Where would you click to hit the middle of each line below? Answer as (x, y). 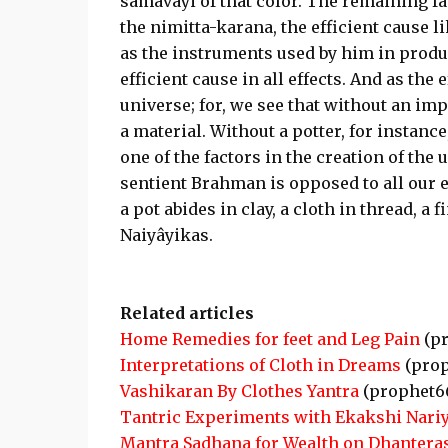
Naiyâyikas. (166, 235)
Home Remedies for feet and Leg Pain (269, 339)
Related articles (186, 313)
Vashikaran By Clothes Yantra (239, 391)
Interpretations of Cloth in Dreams (260, 365)
